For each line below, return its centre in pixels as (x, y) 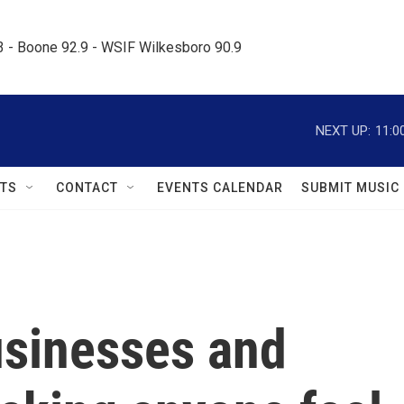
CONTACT (87, 188)
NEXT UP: (343, 130)
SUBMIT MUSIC (350, 188)
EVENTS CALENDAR (220, 188)
